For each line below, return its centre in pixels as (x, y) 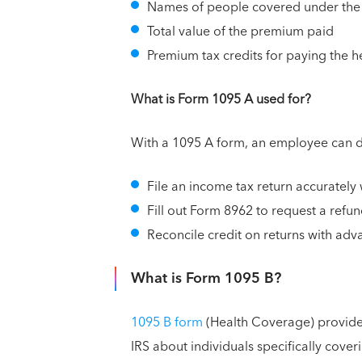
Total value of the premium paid (240, 31)
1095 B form (167, 322)
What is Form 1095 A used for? (221, 99)
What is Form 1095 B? (206, 278)
